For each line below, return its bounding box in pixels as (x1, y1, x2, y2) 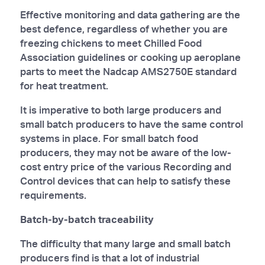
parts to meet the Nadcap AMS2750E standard (20, 64, 237, 77)
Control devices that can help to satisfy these (20, 174, 231, 187)
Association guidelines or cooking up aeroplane (20, 50, 241, 63)
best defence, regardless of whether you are (20, 22, 228, 35)
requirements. (20, 188, 86, 201)
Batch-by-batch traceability (20, 212, 154, 225)
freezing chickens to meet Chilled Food (20, 36, 202, 49)
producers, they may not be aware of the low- (20, 146, 231, 159)
